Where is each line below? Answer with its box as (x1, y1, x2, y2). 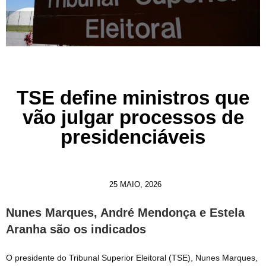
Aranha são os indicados (6, 223, 146, 236)
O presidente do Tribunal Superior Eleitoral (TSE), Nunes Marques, (6, 253, 258, 263)
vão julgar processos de (22, 106, 244, 129)
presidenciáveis (61, 126, 205, 148)
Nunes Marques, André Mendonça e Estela (6, 206, 245, 220)
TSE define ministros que (17, 87, 249, 109)
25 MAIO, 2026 (109, 180, 161, 189)
